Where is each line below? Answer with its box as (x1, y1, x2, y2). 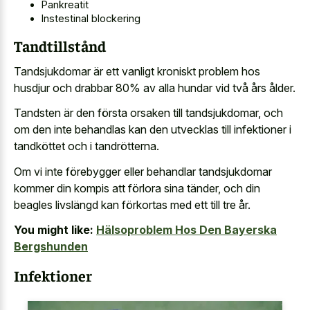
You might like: (14, 223, 93, 237)
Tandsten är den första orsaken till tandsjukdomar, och (14, 106, 283, 120)
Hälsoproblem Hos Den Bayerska (96, 223, 277, 237)
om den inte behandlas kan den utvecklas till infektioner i (14, 122, 291, 137)
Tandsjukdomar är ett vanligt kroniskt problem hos (14, 64, 260, 78)
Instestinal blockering (42, 12, 140, 24)
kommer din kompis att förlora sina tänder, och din (14, 181, 260, 195)
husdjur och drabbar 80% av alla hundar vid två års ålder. (14, 80, 295, 95)
